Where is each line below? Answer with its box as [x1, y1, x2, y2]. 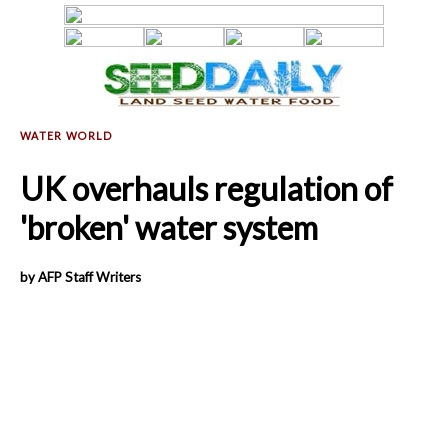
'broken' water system [20, 208, 318, 248]
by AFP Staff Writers [20, 268, 141, 285]
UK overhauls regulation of [20, 169, 393, 209]
